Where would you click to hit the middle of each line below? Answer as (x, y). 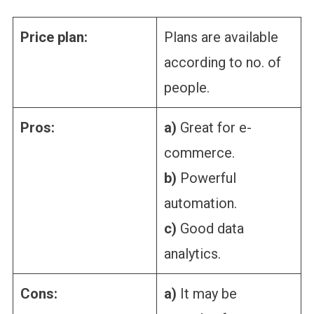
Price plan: (54, 37)
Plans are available (221, 37)
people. (186, 88)
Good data (210, 229)
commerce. (199, 153)
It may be (206, 294)
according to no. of (222, 63)
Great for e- (214, 128)
